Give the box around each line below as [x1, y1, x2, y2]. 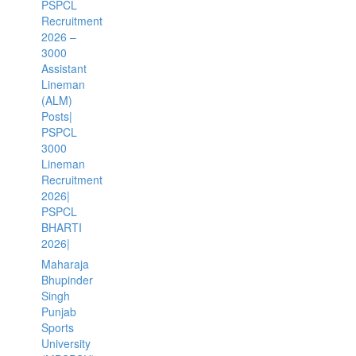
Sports [41, 319, 74, 335]
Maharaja [41, 256, 89, 272]
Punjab [41, 304, 76, 319]
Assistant [41, 60, 87, 76]
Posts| [41, 108, 72, 124]
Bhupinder [41, 272, 93, 288]
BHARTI [41, 219, 82, 235]
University [41, 335, 91, 351]
